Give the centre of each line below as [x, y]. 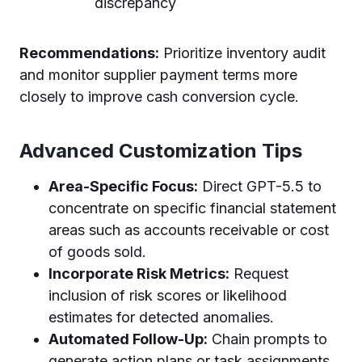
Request [259, 273]
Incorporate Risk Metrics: [139, 273]
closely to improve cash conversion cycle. [159, 96]
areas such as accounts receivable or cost [189, 229]
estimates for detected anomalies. [161, 317]
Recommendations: [89, 53]
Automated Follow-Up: [128, 339]
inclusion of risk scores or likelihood [168, 295]
